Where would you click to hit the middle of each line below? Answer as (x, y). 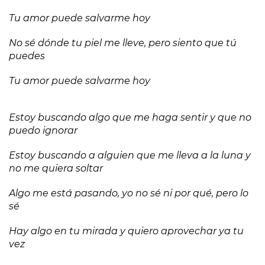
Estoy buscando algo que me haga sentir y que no (130, 117)
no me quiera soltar (56, 168)
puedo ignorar (43, 130)
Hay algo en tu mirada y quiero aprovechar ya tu (126, 231)
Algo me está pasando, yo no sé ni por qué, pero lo (129, 193)
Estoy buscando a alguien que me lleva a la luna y (130, 155)
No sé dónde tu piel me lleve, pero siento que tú (123, 43)
